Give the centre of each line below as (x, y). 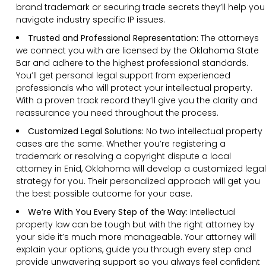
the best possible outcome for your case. (104, 193)
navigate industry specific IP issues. (91, 19)
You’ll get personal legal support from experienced (123, 75)
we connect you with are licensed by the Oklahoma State (137, 50)
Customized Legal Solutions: (86, 131)
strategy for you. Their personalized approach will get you (138, 181)
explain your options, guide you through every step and (134, 249)
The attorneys (229, 38)
